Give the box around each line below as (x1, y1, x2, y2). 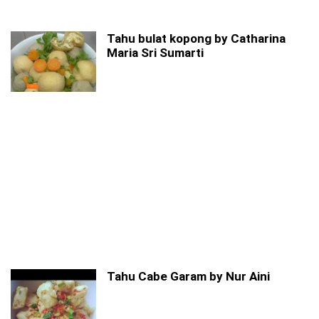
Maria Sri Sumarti (107, 46, 204, 60)
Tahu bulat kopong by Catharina (107, 31, 286, 46)
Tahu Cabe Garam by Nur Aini (107, 269, 270, 283)
